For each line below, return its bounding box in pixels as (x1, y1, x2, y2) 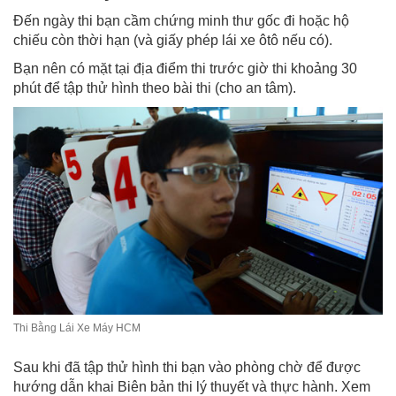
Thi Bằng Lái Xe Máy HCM (13, 321, 141, 334)
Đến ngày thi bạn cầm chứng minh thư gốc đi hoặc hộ (13, 12, 349, 28)
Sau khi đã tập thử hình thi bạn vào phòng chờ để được (13, 359, 361, 375)
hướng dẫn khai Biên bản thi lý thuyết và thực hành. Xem (13, 378, 370, 394)
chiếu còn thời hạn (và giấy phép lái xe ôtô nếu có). (13, 32, 332, 48)
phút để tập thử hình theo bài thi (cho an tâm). (13, 80, 296, 95)
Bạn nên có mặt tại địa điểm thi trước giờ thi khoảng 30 (13, 60, 357, 76)
